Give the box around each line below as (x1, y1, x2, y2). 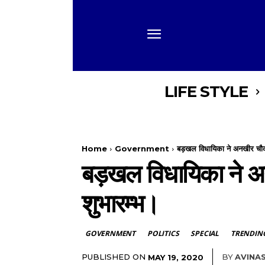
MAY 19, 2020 (148, 252, 203, 262)
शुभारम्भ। (82, 188, 159, 219)
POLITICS (147, 228, 179, 238)
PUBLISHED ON (82, 252, 146, 261)
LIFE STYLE (164, 82, 248, 101)
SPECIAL (190, 228, 219, 238)
